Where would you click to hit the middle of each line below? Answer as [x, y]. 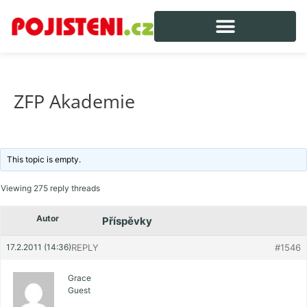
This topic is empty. [44, 160]
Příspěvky [127, 221]
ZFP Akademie [74, 101]
